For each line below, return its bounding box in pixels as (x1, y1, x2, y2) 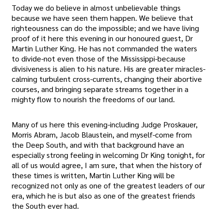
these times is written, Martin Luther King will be (12, 170, 175, 180)
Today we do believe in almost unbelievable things (12, 2, 181, 13)
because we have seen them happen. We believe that (12, 13, 193, 23)
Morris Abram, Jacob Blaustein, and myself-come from (12, 129, 192, 139)
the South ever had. (12, 200, 79, 211)
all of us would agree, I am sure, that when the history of (12, 159, 202, 170)
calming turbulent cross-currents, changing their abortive (12, 74, 202, 84)
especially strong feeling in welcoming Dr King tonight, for (12, 149, 205, 160)
